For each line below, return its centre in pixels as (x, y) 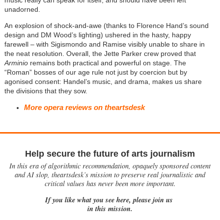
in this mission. (110, 208)
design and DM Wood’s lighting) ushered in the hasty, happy (97, 35)
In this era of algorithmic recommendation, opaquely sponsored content (110, 166)
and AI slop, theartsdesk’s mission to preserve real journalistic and (110, 175)
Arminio (17, 63)
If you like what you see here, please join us (110, 199)
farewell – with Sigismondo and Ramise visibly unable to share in (104, 44)
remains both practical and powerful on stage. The (108, 63)
